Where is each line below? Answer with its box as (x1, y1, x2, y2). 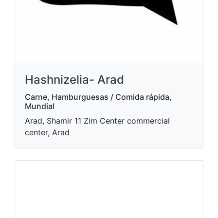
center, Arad (25, 127, 70, 137)
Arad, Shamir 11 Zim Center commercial (25, 116, 170, 126)
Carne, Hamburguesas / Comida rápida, (25, 92, 172, 102)
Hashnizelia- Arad (25, 73, 124, 87)
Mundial (25, 101, 54, 111)
